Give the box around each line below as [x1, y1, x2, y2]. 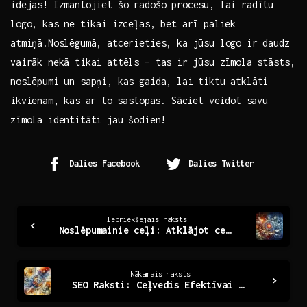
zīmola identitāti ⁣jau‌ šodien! [10, 114, 167, 126]
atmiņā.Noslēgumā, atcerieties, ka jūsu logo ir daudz [10, 37, 290, 49]
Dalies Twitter [188, 158, 254, 169]
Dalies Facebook [69, 158, 140, 169]
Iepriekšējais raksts [107, 215, 187, 224]
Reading [10, 225, 73, 246]
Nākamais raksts [130, 270, 191, 279]
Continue [10, 200, 82, 221]
